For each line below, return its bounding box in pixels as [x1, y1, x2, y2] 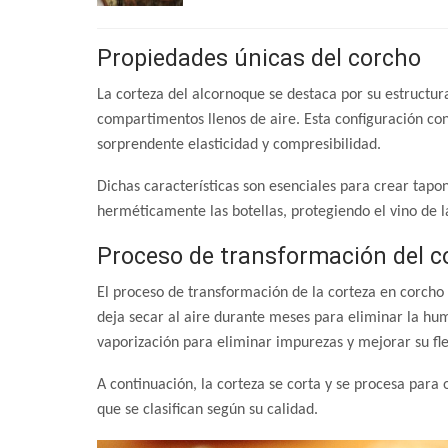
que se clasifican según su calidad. [97, 401, 322, 418]
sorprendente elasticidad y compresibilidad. [97, 136, 385, 153]
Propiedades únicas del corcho [97, 44, 421, 72]
